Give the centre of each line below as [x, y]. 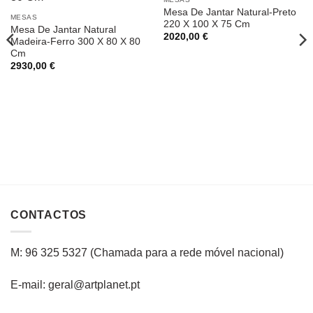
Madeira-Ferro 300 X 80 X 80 [75, 41]
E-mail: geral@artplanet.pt [75, 285]
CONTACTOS [49, 214]
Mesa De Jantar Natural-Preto [230, 12]
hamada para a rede [153, 253]
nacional [257, 253]
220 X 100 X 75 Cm [206, 24]
